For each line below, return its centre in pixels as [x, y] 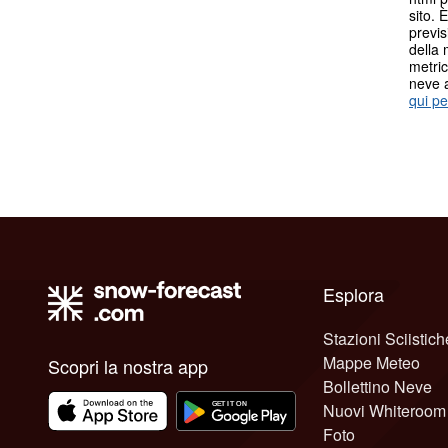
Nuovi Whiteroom [384, 410]
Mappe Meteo [371, 362]
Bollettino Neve [377, 386]
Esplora [353, 293]
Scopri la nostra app [128, 365]
